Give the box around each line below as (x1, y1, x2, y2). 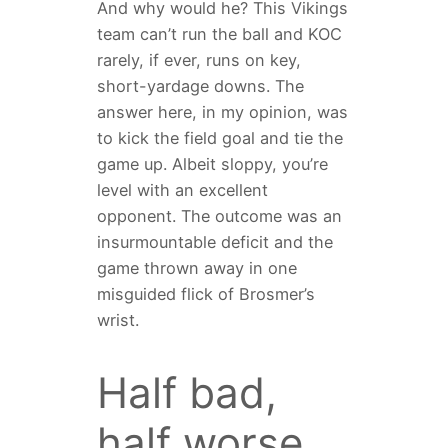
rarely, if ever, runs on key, (96, 49, 301, 70)
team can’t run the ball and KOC (96, 23, 342, 44)
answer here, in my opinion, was (96, 101, 348, 122)
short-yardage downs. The (96, 75, 304, 96)
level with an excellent (96, 179, 268, 200)
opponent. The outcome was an (96, 205, 342, 226)
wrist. (96, 309, 139, 330)
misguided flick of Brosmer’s (96, 283, 315, 304)
